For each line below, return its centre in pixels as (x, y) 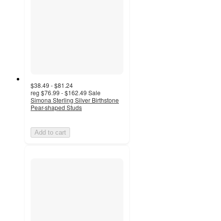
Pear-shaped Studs (56, 108)
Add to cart (50, 133)
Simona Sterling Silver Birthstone (75, 100)
